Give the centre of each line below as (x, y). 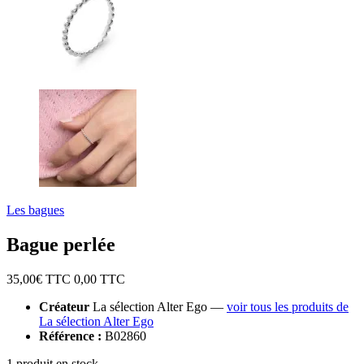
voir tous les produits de (288, 306)
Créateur (64, 306)
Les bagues (35, 210)
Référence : (70, 336)
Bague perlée (61, 244)
